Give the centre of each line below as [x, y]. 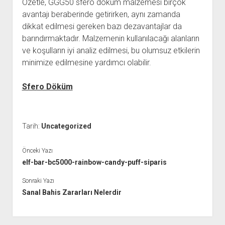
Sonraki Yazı [38, 181]
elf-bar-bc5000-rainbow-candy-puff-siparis [94, 162]
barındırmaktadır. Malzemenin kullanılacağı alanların [110, 38]
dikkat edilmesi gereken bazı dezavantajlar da [102, 26]
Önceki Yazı [37, 150]
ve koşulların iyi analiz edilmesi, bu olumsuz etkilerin [111, 50]
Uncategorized [66, 126]
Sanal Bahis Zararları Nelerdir [72, 192]
